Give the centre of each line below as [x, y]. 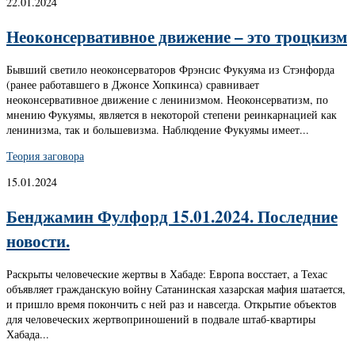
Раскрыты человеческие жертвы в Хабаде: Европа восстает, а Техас [167, 274]
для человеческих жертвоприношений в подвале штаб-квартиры [161, 319]
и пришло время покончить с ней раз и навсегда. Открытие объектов [172, 304]
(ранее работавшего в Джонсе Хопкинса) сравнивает [133, 85]
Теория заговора [45, 156]
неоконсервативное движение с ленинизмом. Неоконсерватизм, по [167, 100]
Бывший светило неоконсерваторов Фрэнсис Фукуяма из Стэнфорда [170, 70]
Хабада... [28, 334]
